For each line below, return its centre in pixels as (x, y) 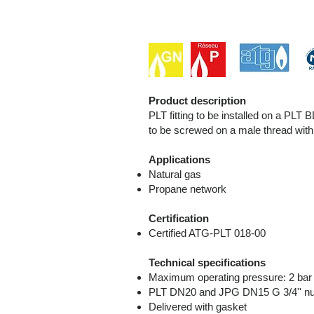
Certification (179, 218)
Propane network (187, 189)
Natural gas (175, 174)
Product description (197, 101)
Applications (179, 159)
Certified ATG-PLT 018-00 (207, 233)
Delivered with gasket (198, 307)
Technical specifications (207, 262)
